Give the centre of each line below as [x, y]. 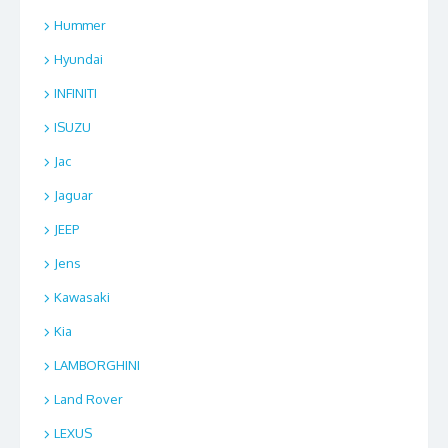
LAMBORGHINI [97, 365]
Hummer [80, 25]
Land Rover [88, 399]
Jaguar [73, 195]
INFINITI [75, 93]
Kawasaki [82, 297]
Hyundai [78, 59]
